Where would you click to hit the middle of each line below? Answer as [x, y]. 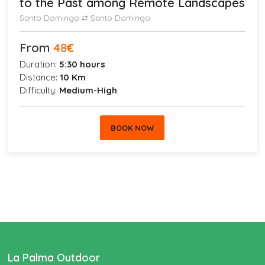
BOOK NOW [132, 128]
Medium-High [88, 91]
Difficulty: [40, 91]
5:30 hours [83, 64]
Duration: [40, 64]
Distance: [40, 77]
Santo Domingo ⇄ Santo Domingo [85, 18]
